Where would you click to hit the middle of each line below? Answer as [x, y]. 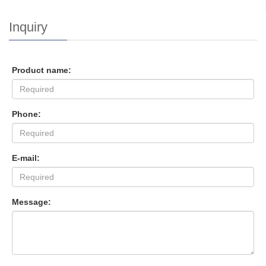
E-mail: [26, 158]
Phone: [26, 114]
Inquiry [28, 27]
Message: [31, 202]
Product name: [42, 70]
